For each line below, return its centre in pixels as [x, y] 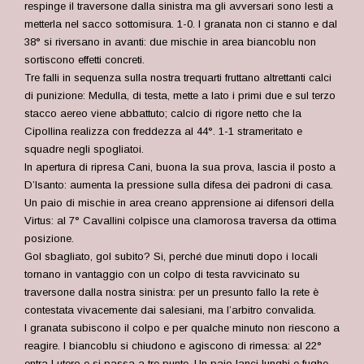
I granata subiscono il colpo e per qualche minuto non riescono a [182, 328]
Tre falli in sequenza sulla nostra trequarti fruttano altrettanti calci [178, 78]
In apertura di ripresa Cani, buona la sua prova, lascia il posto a [180, 167]
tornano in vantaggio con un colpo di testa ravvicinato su [162, 274]
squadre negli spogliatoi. [84, 149]
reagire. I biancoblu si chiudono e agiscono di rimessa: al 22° [173, 346]
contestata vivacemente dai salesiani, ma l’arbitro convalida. [170, 310]
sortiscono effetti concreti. [84, 60]
